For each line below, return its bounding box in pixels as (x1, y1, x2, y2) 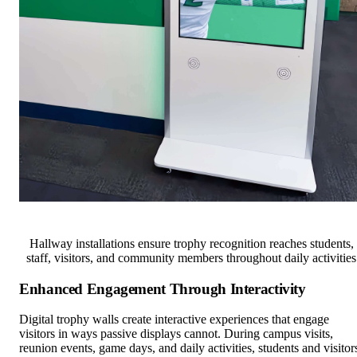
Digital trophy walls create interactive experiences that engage (19, 287, 329, 301)
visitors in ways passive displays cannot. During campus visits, (19, 301, 333, 316)
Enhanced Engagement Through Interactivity (19, 254, 306, 272)
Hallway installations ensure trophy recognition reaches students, (29, 210, 354, 225)
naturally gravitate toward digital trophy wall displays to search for (19, 330, 351, 344)
